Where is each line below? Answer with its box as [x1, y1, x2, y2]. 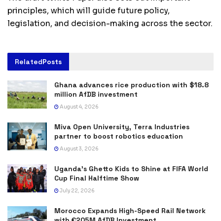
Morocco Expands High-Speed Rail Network [54, 206, 206, 215]
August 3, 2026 [59, 145, 99, 152]
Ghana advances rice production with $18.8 [54, 80, 209, 89]
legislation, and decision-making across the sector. [7, 18, 213, 29]
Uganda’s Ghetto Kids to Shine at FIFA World [54, 164, 208, 173]
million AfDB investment [54, 89, 138, 99]
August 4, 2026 [59, 103, 99, 110]
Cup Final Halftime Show [54, 173, 139, 183]
